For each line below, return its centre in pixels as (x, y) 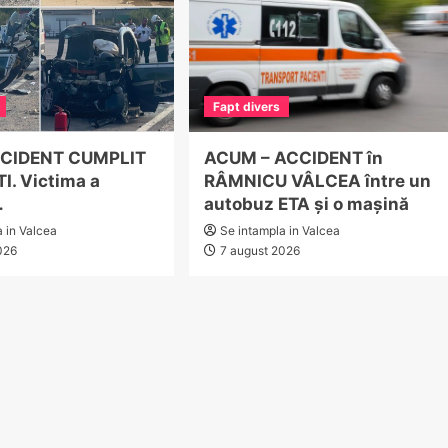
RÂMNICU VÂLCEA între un (317, 180)
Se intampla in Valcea (279, 230)
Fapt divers (246, 106)
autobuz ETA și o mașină (306, 203)
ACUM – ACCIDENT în (293, 157)
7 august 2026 (259, 250)
